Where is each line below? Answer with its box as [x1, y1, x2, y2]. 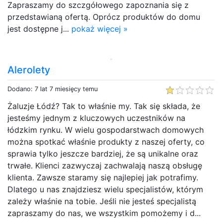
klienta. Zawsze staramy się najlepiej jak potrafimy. [7, 172, 198, 182]
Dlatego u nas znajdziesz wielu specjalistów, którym [7, 184, 203, 194]
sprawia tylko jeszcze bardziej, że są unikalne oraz [7, 148, 198, 159]
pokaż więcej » [71, 23, 128, 34]
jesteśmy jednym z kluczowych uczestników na [7, 112, 185, 123]
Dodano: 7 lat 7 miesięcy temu [7, 85, 98, 93]
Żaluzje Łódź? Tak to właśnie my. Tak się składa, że [7, 101, 200, 111]
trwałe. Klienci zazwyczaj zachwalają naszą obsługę [7, 160, 202, 170]
